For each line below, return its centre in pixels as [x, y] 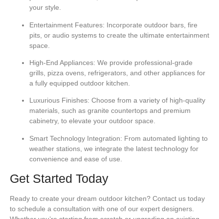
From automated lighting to [165, 138]
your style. [45, 8]
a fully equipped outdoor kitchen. [80, 83]
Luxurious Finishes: [59, 100]
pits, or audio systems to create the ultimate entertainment [119, 35]
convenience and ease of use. [76, 159]
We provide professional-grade [144, 63]
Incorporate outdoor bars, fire [151, 25]
